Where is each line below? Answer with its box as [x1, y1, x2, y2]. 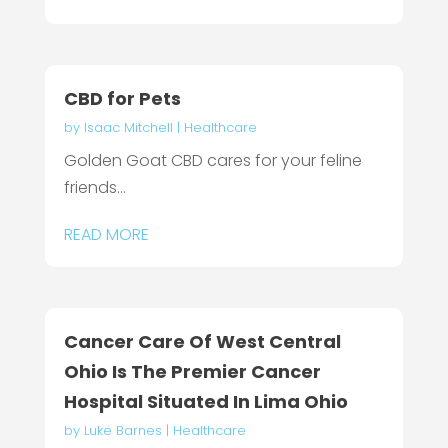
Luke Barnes [83, 421, 162, 441]
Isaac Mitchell [83, 117, 173, 137]
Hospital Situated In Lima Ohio [63, 389, 348, 415]
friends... [63, 175, 126, 199]
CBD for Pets [63, 85, 181, 111]
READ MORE [63, 222, 149, 246]
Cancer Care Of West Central [63, 329, 341, 355]
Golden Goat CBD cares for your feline [63, 148, 362, 172]
